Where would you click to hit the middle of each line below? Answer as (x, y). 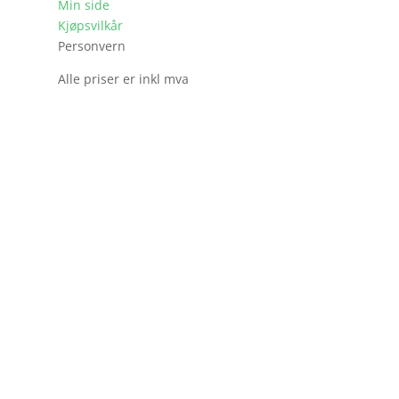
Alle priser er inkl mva (123, 79)
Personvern (91, 46)
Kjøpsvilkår (90, 25)
